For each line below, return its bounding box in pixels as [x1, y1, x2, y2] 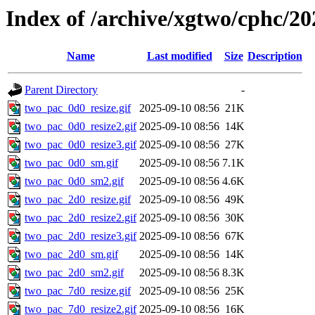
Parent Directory [25, 84, 98, 96]
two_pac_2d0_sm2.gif [25, 266, 124, 279]
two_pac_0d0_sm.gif [25, 157, 118, 169]
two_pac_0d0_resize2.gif [25, 120, 136, 133]
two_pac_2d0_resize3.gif [25, 230, 136, 243]
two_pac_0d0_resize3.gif [25, 139, 136, 151]
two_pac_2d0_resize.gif [25, 193, 131, 206]
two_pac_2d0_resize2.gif [25, 212, 136, 224]
